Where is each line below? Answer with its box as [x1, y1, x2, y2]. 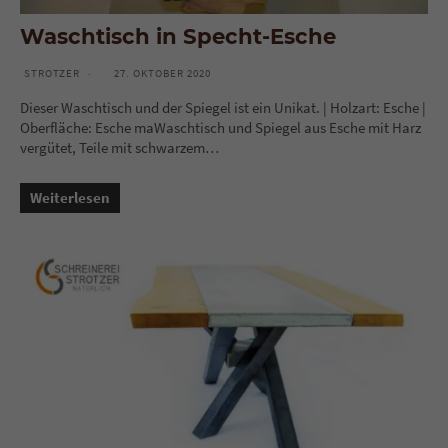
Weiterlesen [30, 187, 110, 207]
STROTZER [24, 65, 80, 80]
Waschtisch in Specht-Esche [20, 22, 336, 49]
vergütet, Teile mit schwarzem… [20, 137, 219, 157]
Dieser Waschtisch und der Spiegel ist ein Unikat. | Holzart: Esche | [20, 97, 426, 117]
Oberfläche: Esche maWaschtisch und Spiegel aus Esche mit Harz [20, 117, 421, 137]
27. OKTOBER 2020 [114, 65, 211, 80]
